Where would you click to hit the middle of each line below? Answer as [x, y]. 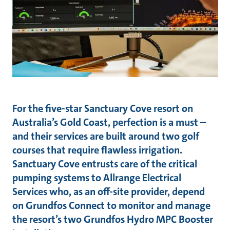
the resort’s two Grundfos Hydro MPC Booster [113, 219]
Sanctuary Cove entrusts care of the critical [105, 164]
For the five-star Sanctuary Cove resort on [103, 108]
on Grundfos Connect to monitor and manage [111, 205]
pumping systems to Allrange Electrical [97, 177]
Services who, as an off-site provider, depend [109, 191]
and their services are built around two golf [106, 136]
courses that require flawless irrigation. [97, 150]
